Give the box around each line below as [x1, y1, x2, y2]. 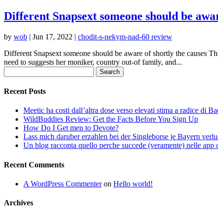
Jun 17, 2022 [33, 32, 73, 41]
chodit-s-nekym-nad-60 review [78, 32, 172, 41]
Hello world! [113, 179, 153, 188]
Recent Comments [4, 160, 64, 169]
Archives [4, 199, 33, 207]
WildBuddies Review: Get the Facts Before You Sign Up [23, 115, 198, 124]
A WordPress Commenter [23, 179, 102, 188]
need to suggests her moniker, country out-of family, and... [4, 57, 182, 66]
